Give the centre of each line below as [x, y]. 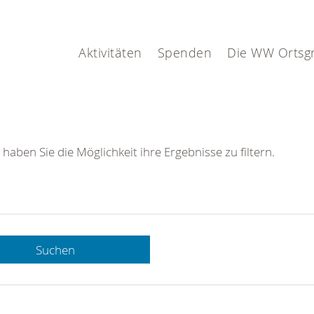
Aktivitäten [110, 53]
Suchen [55, 250]
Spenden [184, 53]
